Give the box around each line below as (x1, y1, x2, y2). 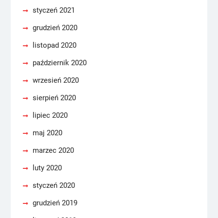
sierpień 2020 (32, 93, 76, 102)
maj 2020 (32, 128, 62, 137)
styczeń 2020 (32, 181, 75, 190)
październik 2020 (32, 58, 87, 67)
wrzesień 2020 (32, 76, 79, 85)
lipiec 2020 (32, 111, 68, 120)
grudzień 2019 (32, 199, 77, 207)
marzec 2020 (32, 146, 74, 155)
